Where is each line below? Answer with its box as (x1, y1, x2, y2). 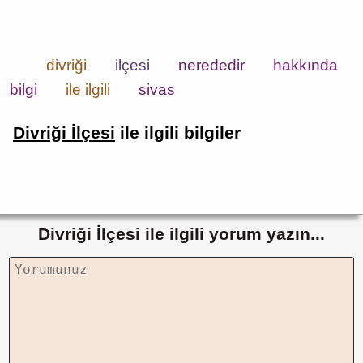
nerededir (178, 56, 245, 74)
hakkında (273, 56, 338, 74)
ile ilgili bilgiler (115, 123, 241, 143)
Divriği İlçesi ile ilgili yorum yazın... (38, 224, 325, 243)
